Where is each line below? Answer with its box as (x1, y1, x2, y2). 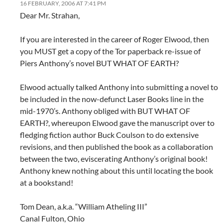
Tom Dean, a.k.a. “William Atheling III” (20, 202, 147, 212)
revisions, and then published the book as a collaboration (20, 142, 213, 152)
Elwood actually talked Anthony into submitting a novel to (20, 82, 218, 92)
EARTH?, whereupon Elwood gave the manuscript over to (20, 118, 215, 128)
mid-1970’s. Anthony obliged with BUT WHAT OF (20, 106, 190, 116)
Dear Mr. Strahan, (20, 10, 80, 20)
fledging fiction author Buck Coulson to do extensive (20, 130, 199, 140)
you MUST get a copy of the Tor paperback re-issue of (20, 46, 201, 56)
